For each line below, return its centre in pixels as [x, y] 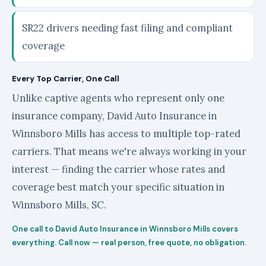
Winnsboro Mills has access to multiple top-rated [126, 133]
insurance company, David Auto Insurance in [114, 115]
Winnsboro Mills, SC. [59, 205]
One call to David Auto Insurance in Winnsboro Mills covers [125, 229]
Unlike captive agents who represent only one [118, 98]
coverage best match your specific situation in [118, 187]
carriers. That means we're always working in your [129, 151]
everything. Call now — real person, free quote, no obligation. [129, 242]
